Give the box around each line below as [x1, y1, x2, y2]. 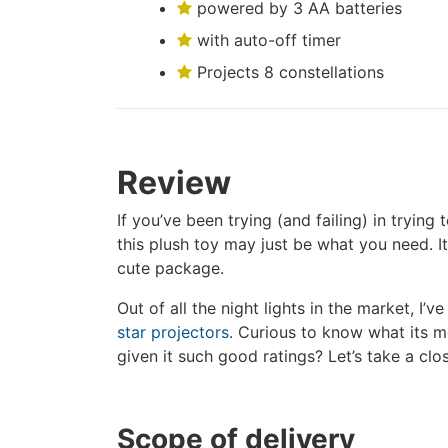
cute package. [117, 258, 224, 278]
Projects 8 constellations [192, 62, 384, 82]
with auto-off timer [192, 30, 341, 50]
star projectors [117, 322, 229, 342]
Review [117, 163, 231, 202]
